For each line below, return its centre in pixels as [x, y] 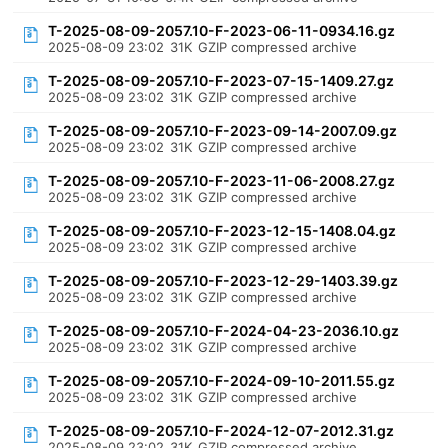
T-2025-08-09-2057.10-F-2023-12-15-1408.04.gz [222, 230]
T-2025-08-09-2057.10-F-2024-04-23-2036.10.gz [224, 330]
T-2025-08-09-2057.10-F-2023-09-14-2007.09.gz [223, 130]
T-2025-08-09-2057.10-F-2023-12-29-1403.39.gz [223, 280]
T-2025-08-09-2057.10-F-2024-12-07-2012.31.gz [221, 430]
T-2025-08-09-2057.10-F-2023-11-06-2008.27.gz [222, 180]
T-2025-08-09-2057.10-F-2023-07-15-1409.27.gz [221, 80]
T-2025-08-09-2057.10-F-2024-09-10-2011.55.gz [222, 380]
